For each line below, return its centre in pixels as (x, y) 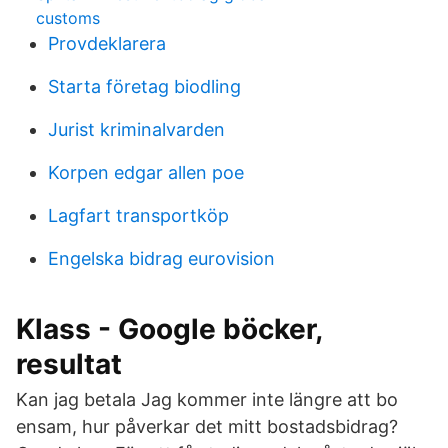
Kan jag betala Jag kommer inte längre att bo (207, 399)
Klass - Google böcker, (169, 329)
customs (68, 18)
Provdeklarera (107, 43)
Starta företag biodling (144, 86)
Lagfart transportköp (138, 215)
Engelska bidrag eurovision (161, 258)
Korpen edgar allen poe (146, 172)
